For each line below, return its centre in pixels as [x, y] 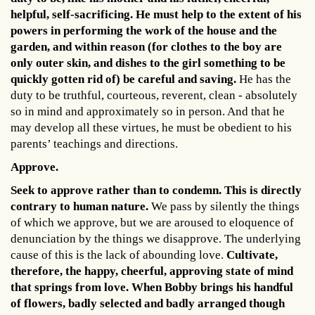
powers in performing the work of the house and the [144, 30]
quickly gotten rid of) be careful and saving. [123, 79]
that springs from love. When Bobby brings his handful [152, 287]
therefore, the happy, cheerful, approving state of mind [152, 271]
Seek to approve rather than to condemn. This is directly [156, 190]
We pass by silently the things [224, 206]
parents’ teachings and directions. [94, 143]
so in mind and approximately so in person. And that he [148, 111]
